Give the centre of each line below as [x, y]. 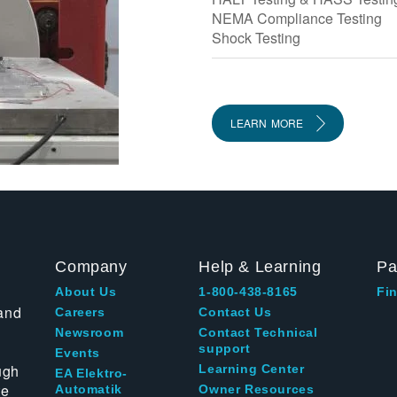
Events [78, 353]
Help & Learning [260, 267]
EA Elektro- [92, 373]
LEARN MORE [267, 123]
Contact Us [235, 312]
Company [91, 267]
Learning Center [252, 369]
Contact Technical [258, 332]
